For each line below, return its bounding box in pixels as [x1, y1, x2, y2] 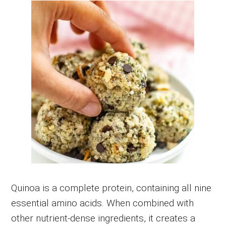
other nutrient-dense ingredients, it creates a [11, 212, 196, 224]
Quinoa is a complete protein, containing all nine [11, 182, 212, 194]
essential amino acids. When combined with [11, 197, 194, 209]
